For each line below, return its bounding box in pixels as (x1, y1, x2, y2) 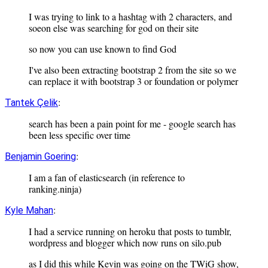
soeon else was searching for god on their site (29, 22, 199, 35)
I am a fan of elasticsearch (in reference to (29, 171, 185, 184)
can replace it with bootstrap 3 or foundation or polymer (29, 75, 238, 88)
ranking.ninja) (29, 182, 81, 196)
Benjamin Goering (5, 151, 76, 163)
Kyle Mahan (5, 205, 53, 217)
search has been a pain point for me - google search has (29, 117, 236, 130)
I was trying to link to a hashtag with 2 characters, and (29, 10, 232, 23)
